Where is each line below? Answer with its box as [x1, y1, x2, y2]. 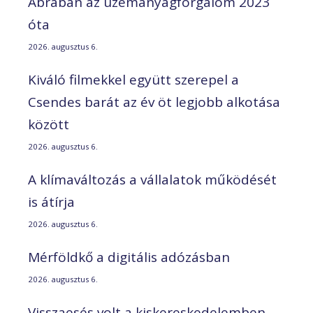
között [28, 115, 69, 133]
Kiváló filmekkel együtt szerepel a [28, 70, 239, 89]
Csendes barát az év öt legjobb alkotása [28, 92, 280, 111]
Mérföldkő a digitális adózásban [28, 247, 230, 266]
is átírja [28, 192, 75, 211]
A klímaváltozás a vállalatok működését [28, 170, 277, 189]
